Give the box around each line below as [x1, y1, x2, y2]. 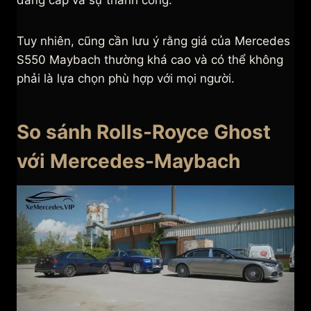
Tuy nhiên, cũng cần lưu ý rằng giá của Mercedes [17, 34, 290, 49]
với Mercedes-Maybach [17, 149, 240, 174]
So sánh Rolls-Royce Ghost [17, 120, 271, 144]
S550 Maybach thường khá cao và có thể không [17, 53, 283, 67]
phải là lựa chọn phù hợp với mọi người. [17, 72, 235, 86]
